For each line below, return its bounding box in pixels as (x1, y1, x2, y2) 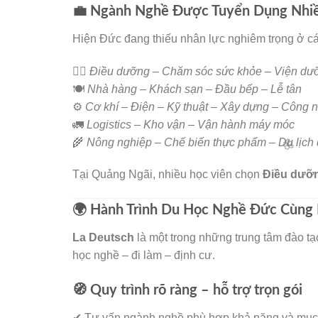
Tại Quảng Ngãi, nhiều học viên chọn (72, 168, 263, 181)
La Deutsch (72, 231, 134, 244)
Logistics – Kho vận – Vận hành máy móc (87, 118, 295, 131)
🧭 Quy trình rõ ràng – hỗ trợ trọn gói (72, 283, 302, 297)
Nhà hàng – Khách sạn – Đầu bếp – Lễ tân (87, 82, 302, 95)
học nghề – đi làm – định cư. (72, 249, 215, 262)
